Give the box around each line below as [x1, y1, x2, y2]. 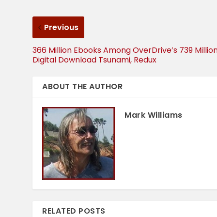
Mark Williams [124, 109, 183, 121]
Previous [44, 21, 79, 33]
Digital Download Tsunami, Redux [32, 54, 157, 65]
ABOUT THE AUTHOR [42, 80, 123, 92]
